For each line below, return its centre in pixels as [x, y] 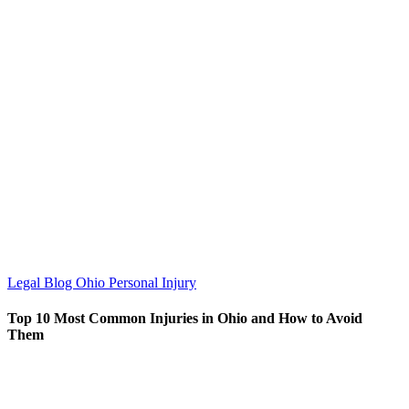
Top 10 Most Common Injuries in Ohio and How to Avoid [185, 319]
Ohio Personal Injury [136, 282]
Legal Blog [42, 282]
